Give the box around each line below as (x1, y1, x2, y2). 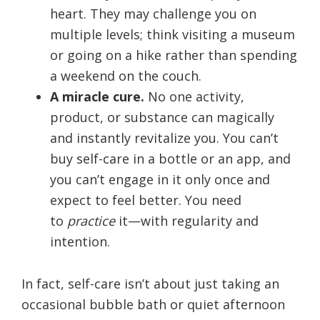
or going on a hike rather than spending (50, 46, 297, 64)
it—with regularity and (115, 211, 259, 229)
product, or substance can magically (50, 108, 274, 126)
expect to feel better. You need (50, 191, 241, 209)
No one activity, (148, 87, 244, 105)
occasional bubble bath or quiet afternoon (21, 295, 285, 313)
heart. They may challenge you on (50, 4, 256, 22)
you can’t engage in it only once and (50, 170, 270, 188)
